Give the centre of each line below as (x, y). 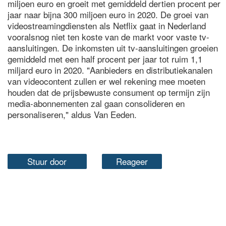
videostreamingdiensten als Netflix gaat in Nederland (107, 25)
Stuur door (47, 161)
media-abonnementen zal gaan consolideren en (96, 103)
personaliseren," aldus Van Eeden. (72, 114)
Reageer (132, 161)
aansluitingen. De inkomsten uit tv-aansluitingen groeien (113, 48)
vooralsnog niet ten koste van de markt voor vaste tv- (108, 37)
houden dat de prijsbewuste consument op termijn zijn (109, 92)
